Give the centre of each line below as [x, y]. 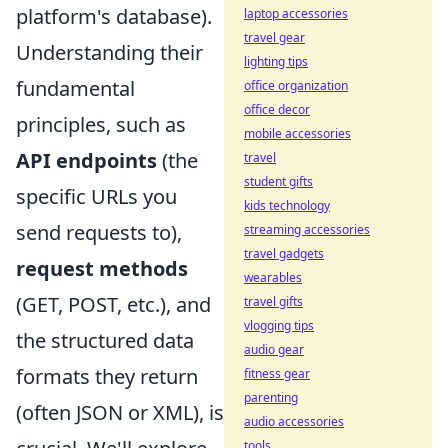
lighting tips [276, 61]
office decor [277, 109]
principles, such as [101, 124]
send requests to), [99, 232]
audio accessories [294, 421]
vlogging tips [279, 325]
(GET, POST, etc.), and [113, 304]
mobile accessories [297, 133]
